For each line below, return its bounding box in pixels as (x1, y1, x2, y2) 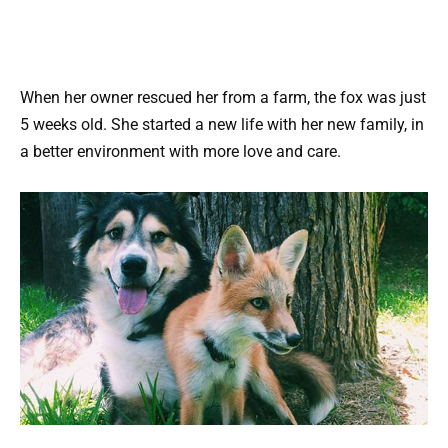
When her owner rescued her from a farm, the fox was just (20, 87, 426, 107)
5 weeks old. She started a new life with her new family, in (20, 114, 424, 134)
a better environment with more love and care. (20, 141, 341, 161)
